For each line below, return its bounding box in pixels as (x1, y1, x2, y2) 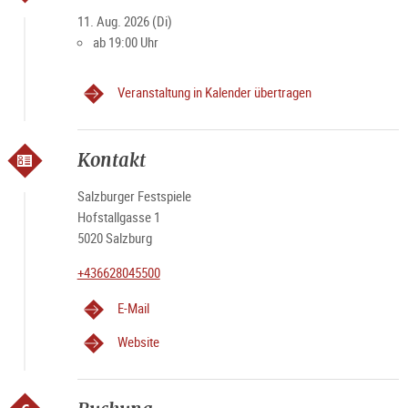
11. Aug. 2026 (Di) (76, 12, 172, 30)
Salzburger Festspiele (76, 187, 191, 205)
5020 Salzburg (76, 229, 152, 247)
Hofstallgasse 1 (76, 208, 160, 226)
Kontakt (76, 148, 146, 172)
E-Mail (117, 299, 149, 317)
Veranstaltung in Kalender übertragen (117, 83, 311, 101)
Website (117, 332, 159, 351)
